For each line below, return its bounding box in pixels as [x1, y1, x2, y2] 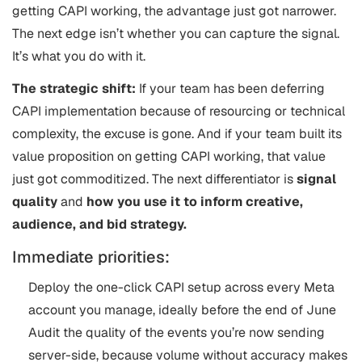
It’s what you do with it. [12, 48, 149, 65]
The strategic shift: [12, 80, 136, 98]
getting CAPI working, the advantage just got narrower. [12, 2, 336, 20]
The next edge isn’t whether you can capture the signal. [12, 25, 339, 43]
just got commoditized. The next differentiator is [12, 170, 297, 188]
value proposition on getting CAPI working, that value [12, 148, 326, 166]
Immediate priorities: [12, 246, 170, 268]
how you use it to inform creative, [86, 193, 303, 211]
